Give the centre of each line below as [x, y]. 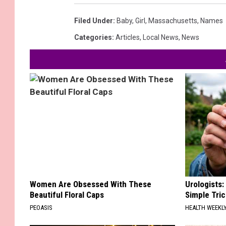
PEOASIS [41, 207]
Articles [128, 37]
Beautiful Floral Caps [67, 194]
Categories [93, 37]
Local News [161, 37]
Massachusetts [173, 20]
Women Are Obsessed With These [91, 184]
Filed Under [94, 20]
